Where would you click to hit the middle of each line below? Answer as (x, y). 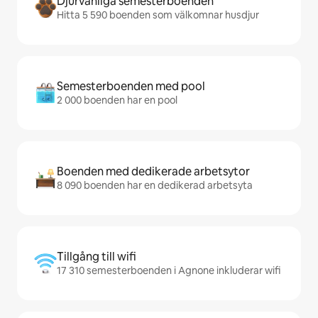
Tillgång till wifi (97, 257)
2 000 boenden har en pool (117, 100)
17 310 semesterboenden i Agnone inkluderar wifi (169, 271)
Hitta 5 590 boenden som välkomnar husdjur (158, 15)
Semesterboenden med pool (131, 87)
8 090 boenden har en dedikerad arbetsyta (155, 186)
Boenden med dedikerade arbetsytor (153, 172)
